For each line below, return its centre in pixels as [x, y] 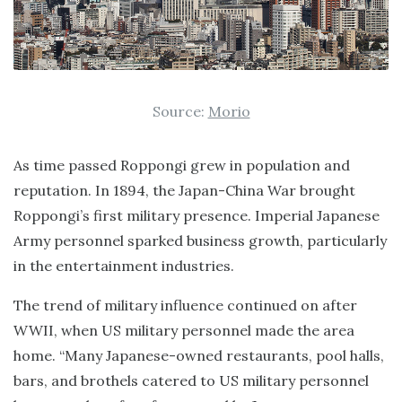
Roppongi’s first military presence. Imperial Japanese [197, 215]
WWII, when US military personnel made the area [184, 330]
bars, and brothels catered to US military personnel [191, 380]
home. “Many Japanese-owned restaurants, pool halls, [199, 355]
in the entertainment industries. [124, 265]
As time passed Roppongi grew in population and [182, 165]
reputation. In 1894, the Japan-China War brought [184, 190]
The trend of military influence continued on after [185, 305]
